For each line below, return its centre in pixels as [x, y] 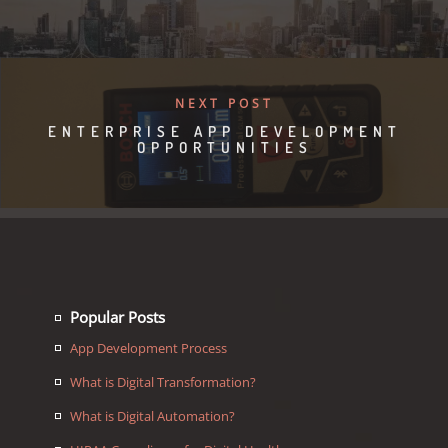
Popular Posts [117, 317]
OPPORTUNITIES [224, 148]
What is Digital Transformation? [163, 382]
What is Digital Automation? [152, 416]
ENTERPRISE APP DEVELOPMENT [224, 132]
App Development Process [148, 348]
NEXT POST [224, 104]
